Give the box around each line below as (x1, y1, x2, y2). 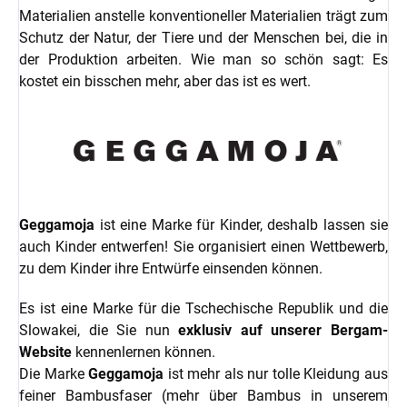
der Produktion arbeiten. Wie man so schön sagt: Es (19, 50, 388, 68)
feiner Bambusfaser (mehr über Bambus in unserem (19, 387, 388, 405)
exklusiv (178, 322, 233, 340)
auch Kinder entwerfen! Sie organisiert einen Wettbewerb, (19, 238, 388, 256)
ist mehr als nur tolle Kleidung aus (164, 365, 389, 383)
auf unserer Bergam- (240, 322, 389, 340)
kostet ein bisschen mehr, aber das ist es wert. (19, 72, 311, 90)
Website (19, 343, 72, 362)
